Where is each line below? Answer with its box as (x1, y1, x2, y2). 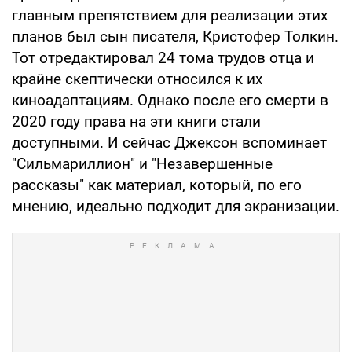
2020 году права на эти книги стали (12, 112, 261, 130)
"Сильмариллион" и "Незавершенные (12, 154, 273, 173)
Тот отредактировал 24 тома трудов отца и (12, 48, 314, 67)
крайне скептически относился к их (12, 69, 262, 88)
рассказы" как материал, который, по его (12, 175, 302, 194)
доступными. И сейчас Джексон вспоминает (12, 133, 327, 152)
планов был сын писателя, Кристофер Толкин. (12, 27, 339, 46)
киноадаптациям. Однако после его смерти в (12, 90, 328, 109)
